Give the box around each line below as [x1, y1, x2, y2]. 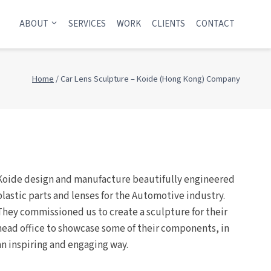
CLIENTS [152, 18, 185, 30]
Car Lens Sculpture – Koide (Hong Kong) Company [60, 72, 240, 85]
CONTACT [196, 18, 235, 30]
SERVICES [68, 18, 106, 30]
